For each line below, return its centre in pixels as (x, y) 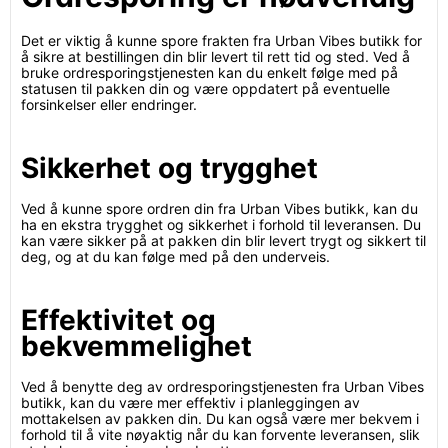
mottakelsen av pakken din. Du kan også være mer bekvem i (220, 418)
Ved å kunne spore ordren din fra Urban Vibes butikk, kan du (219, 208)
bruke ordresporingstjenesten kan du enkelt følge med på (209, 72)
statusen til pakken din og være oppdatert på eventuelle (205, 88)
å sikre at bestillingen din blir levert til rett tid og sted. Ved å (215, 56)
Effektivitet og (118, 320)
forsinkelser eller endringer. (109, 104)
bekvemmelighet (136, 346)
